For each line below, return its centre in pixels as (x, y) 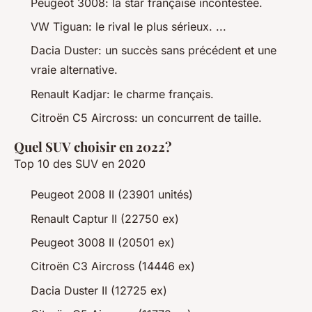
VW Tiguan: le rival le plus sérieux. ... (128, 26)
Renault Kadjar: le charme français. (122, 94)
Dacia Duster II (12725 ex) (99, 290)
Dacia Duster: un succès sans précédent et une (154, 50)
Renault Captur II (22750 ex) (105, 218)
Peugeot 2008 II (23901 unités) (112, 195)
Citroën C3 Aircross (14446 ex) (113, 266)
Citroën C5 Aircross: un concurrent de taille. (146, 118)
